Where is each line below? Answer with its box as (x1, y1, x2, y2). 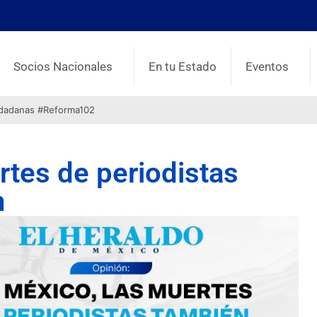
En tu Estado (149, 59, 217, 74)
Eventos (246, 59, 289, 74)
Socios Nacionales (13, 59, 113, 74)
